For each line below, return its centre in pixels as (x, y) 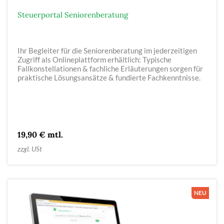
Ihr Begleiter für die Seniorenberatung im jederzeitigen (107, 50)
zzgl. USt (30, 148)
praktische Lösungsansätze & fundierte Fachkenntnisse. (110, 77)
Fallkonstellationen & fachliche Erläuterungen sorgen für (110, 68)
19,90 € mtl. (40, 134)
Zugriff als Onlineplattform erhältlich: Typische (94, 59)
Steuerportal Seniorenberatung (73, 14)
